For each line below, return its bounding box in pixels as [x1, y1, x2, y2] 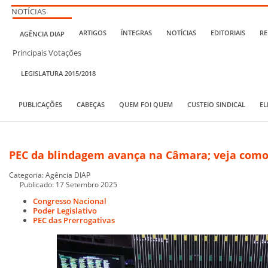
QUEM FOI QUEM [119, 99, 173, 109]
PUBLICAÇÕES [19, 99, 62, 109]
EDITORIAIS [211, 28, 245, 38]
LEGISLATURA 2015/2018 [21, 68, 96, 78]
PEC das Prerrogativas [33, 214, 115, 226]
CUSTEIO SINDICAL [187, 99, 245, 109]
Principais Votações [13, 47, 81, 58]
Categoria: [9, 169, 45, 179]
